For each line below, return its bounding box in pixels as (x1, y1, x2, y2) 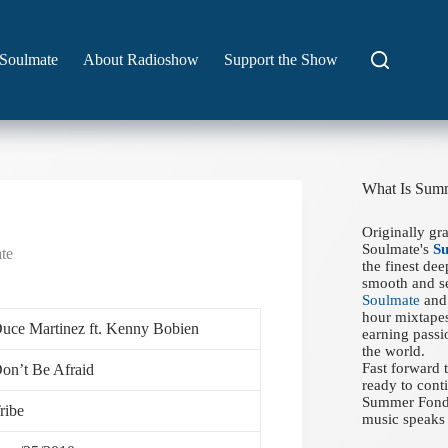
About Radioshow (83, 51, 200, 68)
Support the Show (224, 51, 339, 68)
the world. (362, 343, 426, 359)
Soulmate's (362, 241, 434, 257)
